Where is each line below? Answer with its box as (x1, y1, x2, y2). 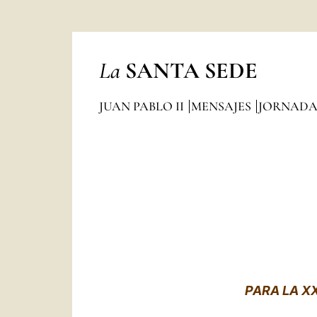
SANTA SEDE (125, 57, 258, 84)
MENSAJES (190, 98, 254, 114)
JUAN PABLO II (98, 98, 187, 114)
